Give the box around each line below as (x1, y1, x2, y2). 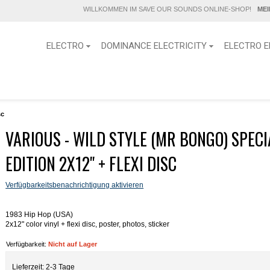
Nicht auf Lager (48, 240, 98, 248)
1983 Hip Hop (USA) (5, 210, 74, 219)
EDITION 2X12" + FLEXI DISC (5, 151, 177, 176)
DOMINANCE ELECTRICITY (101, 40, 207, 51)
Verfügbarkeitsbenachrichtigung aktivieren (5, 181, 144, 189)
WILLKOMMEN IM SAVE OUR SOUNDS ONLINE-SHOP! (83, 5, 251, 13)
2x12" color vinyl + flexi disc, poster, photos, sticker (5, 219, 170, 228)
